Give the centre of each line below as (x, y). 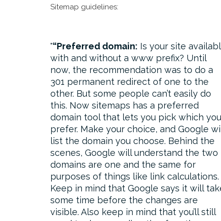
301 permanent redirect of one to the (129, 82)
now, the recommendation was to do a (132, 70)
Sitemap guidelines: (84, 7)
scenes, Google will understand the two (134, 153)
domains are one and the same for (123, 165)
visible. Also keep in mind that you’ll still (133, 212)
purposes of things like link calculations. (135, 176)
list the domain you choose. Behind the (132, 141)
